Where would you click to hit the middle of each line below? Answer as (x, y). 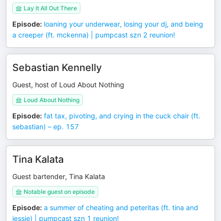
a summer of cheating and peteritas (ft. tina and (121, 207)
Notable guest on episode (59, 192)
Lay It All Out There (50, 8)
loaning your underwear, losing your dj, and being (124, 24)
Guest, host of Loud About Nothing (68, 85)
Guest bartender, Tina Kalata (59, 176)
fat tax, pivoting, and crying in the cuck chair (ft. (122, 116)
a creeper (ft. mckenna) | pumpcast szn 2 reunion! (94, 35)
